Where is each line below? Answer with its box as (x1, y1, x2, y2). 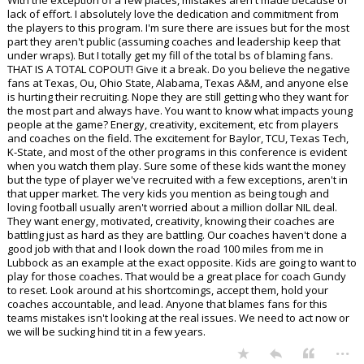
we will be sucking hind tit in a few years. (7, 324, 206, 340)
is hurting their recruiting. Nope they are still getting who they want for (7, 89, 349, 105)
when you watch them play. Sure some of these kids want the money (7, 158, 346, 174)
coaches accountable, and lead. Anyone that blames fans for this (7, 297, 327, 312)
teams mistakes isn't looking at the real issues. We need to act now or (7, 310, 349, 326)
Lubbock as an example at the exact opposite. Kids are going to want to (7, 255, 357, 271)
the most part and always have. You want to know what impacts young (7, 103, 353, 119)
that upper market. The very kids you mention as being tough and (7, 186, 329, 201)
